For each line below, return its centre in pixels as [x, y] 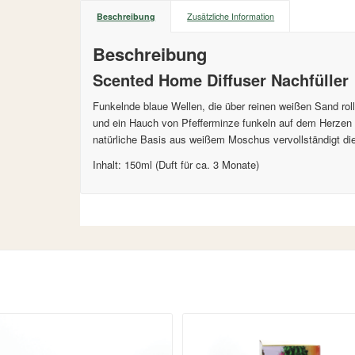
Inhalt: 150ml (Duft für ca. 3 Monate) [176, 165]
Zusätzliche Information [231, 17]
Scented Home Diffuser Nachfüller [221, 80]
